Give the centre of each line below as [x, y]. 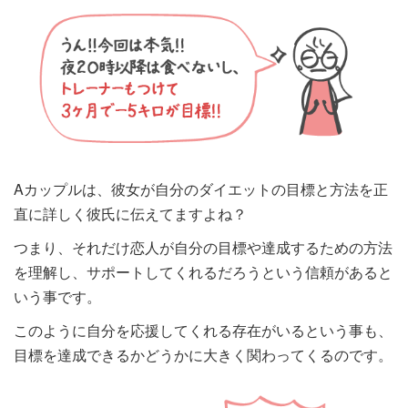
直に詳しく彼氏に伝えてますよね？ [130, 213]
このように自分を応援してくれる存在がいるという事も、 [203, 330]
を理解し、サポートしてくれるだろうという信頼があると [203, 271]
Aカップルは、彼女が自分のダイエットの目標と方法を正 [201, 189]
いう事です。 [57, 296]
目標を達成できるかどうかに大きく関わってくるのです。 [203, 354]
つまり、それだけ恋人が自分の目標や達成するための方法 [203, 247]
